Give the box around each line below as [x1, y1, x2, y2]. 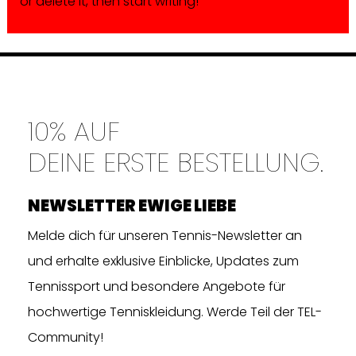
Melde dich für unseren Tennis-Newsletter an [28, 226, 302, 246]
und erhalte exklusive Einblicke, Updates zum [28, 252, 299, 271]
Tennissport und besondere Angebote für [28, 277, 285, 296]
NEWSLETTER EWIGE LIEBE [28, 195, 236, 218]
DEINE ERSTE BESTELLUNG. [28, 144, 323, 182]
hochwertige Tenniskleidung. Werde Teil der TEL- [28, 303, 322, 322]
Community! [28, 328, 103, 347]
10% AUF [28, 113, 120, 151]
